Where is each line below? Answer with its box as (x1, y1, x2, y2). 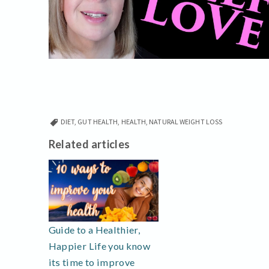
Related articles (48, 137, 130, 151)
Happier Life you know (48, 240, 151, 252)
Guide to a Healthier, (48, 224, 141, 236)
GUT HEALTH (77, 116, 118, 126)
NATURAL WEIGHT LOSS (149, 116, 223, 126)
